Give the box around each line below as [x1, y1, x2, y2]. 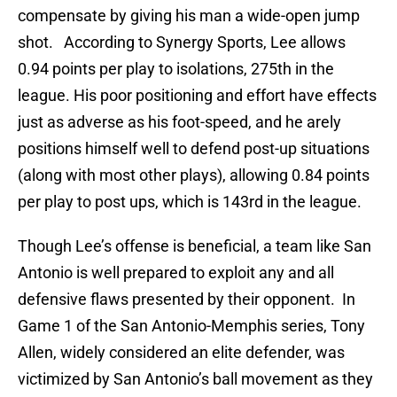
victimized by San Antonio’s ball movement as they [18, 370, 373, 389]
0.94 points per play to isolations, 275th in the [18, 59, 334, 79]
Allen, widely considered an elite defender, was [18, 343, 345, 362]
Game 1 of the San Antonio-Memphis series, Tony [18, 316, 365, 336]
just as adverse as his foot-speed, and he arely [18, 113, 341, 132]
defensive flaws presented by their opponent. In [18, 290, 355, 309]
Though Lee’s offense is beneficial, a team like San [18, 237, 371, 256]
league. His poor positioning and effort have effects [18, 86, 377, 105]
